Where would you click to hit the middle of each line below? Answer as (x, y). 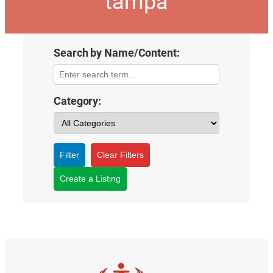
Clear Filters (120, 155)
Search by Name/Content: (117, 53)
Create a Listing (90, 179)
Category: (78, 101)
